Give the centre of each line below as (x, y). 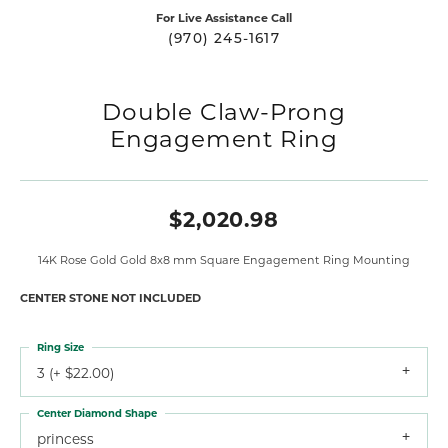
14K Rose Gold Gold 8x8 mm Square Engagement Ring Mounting (224, 259)
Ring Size (60, 346)
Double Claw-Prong (224, 110)
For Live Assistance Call (224, 17)
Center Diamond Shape (97, 412)
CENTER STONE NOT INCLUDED (110, 297)
